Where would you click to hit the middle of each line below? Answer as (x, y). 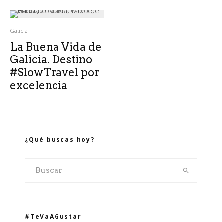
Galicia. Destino (51, 59)
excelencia (39, 85)
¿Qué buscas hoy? (60, 139)
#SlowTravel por (55, 72)
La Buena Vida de (56, 47)
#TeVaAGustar (53, 216)
